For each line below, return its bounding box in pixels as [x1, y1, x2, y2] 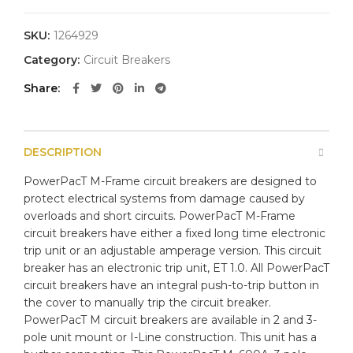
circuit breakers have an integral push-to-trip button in [24, 278, 319, 293]
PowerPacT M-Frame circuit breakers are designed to [24, 174, 317, 189]
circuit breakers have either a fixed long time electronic [24, 226, 325, 241]
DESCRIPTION [24, 145, 102, 160]
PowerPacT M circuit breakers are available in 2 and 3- [24, 313, 317, 328]
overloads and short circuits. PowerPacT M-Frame [24, 209, 295, 224]
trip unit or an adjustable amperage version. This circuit [24, 243, 321, 258]
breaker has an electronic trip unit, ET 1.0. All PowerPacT [24, 261, 329, 276]
